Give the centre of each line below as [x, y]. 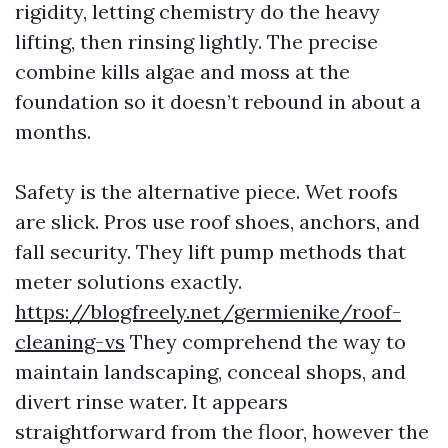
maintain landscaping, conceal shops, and [210, 371]
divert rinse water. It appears [151, 401]
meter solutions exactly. [128, 281]
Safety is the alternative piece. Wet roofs [206, 191]
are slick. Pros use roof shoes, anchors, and [217, 221]
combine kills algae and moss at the [182, 71]
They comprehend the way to [265, 341]
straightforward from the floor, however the [222, 431]
